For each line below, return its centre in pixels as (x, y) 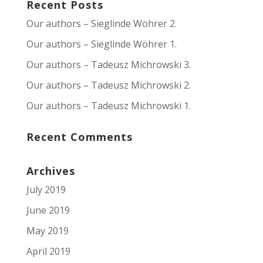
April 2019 (48, 251)
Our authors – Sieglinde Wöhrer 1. (101, 44)
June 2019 (48, 210)
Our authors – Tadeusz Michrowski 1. (108, 106)
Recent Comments (79, 137)
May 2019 (47, 231)
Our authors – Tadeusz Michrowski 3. (108, 65)
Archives (50, 171)
